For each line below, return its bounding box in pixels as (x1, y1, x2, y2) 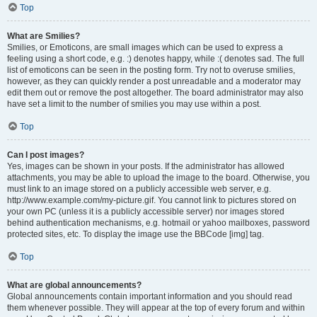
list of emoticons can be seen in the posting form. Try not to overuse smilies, (7, 65, 295, 75)
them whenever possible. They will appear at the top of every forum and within (7, 303, 305, 313)
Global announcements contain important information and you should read (7, 292, 292, 301)
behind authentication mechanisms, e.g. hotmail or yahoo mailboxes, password (7, 218, 310, 228)
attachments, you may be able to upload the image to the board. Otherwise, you (7, 173, 310, 183)
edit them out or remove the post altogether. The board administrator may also (7, 88, 304, 98)
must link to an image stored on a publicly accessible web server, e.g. (7, 184, 271, 194)
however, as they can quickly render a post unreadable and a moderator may (7, 76, 301, 86)
